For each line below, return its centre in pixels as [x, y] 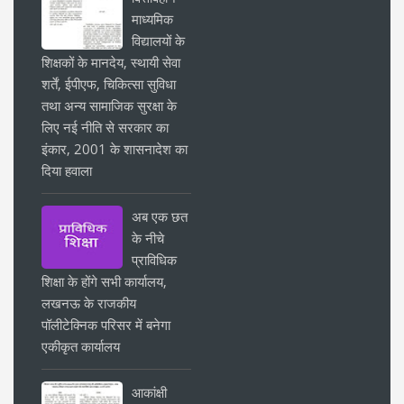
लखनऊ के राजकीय [89, 303]
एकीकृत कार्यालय [81, 346]
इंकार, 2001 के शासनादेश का [115, 148]
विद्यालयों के [158, 40]
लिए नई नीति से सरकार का [105, 127]
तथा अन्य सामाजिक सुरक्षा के [109, 105]
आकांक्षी [149, 392]
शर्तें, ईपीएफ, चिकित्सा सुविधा [109, 83]
